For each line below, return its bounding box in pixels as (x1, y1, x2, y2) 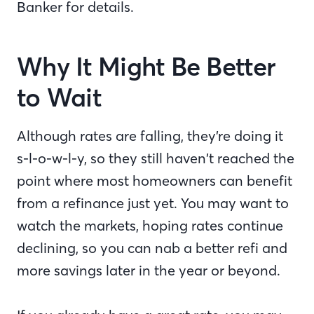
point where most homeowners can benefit (17, 172, 292, 190)
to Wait (17, 82, 111, 114)
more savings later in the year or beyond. (17, 261, 284, 280)
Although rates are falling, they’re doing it (17, 127, 283, 145)
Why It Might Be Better (17, 51, 276, 83)
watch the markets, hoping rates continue (17, 217, 283, 235)
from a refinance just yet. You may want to (17, 194, 289, 212)
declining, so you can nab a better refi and (17, 239, 287, 257)
